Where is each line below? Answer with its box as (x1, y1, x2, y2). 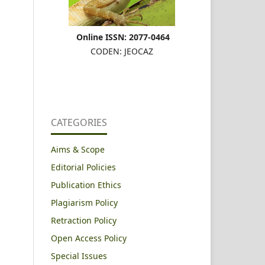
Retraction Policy (51, 214, 117, 226)
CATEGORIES (51, 115, 107, 129)
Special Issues (51, 250, 107, 261)
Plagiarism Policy (51, 196, 118, 208)
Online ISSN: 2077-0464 (76, 31, 170, 43)
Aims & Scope (51, 143, 105, 155)
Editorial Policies (51, 161, 116, 173)
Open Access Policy (51, 232, 127, 244)
